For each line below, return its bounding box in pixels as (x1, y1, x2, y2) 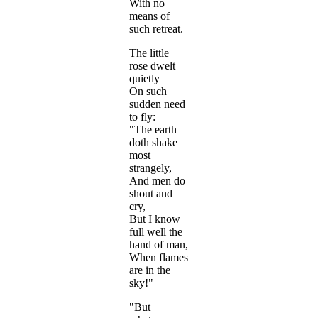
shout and (129, 187, 172, 200)
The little (129, 47, 169, 60)
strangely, (129, 162, 172, 175)
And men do (129, 175, 185, 187)
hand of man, (129, 238, 188, 251)
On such (129, 85, 167, 98)
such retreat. (129, 23, 183, 35)
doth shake (129, 136, 177, 149)
